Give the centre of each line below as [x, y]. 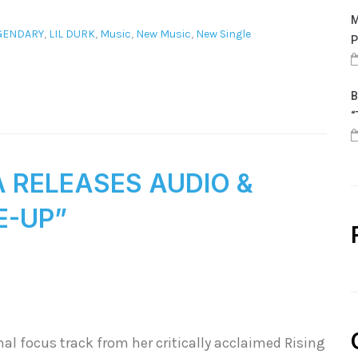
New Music [163, 34]
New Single [223, 34]
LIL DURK [72, 34]
